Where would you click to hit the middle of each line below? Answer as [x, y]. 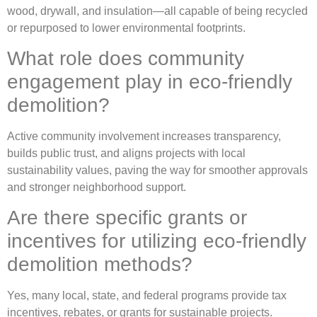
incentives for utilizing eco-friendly [157, 241]
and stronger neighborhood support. [97, 188]
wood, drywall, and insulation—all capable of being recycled [157, 11]
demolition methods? [100, 265]
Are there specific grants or [127, 218]
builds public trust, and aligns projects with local [126, 154]
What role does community [126, 59]
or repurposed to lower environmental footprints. [126, 28]
